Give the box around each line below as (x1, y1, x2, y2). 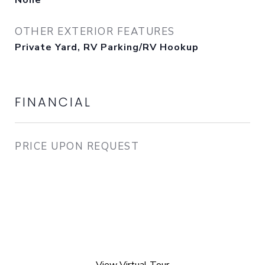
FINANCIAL (15, 93, 92, 111)
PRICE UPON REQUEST (15, 140, 139, 153)
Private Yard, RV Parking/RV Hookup (15, 41, 199, 54)
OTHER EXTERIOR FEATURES (15, 25, 175, 38)
